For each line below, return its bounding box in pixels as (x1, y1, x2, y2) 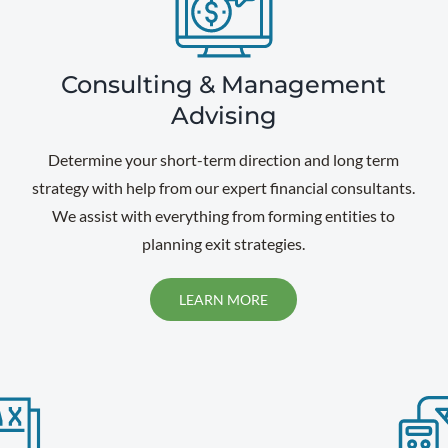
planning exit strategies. (142, 234, 306, 253)
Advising (170, 101, 277, 130)
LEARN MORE (179, 291, 269, 308)
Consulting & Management (61, 70, 387, 99)
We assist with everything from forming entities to (52, 206, 396, 225)
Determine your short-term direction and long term (48, 150, 400, 169)
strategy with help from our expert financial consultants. (32, 178, 416, 197)
